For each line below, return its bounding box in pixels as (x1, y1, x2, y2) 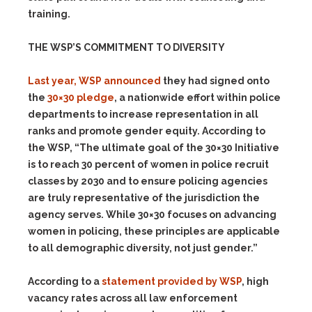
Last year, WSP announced (28, 75, 161, 86)
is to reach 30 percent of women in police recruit (28, 159, 269, 170)
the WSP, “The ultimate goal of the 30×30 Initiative (28, 142, 279, 153)
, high (242, 276, 269, 287)
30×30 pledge (47, 92, 114, 103)
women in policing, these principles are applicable (28, 226, 280, 237)
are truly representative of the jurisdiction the (28, 192, 260, 203)
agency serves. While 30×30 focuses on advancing (28, 209, 276, 220)
